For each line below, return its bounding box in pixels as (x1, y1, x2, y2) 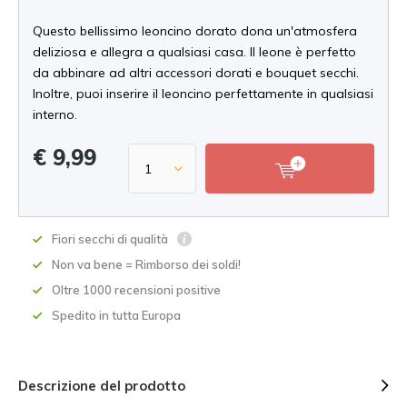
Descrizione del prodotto (18, 377, 185, 394)
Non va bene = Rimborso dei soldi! (52, 257, 241, 272)
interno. (33, 106, 77, 123)
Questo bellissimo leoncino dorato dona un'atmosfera (33, 23, 357, 39)
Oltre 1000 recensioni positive (52, 283, 221, 297)
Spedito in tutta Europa (52, 308, 181, 323)
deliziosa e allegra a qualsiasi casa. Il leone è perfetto (33, 44, 356, 60)
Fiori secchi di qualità (52, 232, 171, 246)
